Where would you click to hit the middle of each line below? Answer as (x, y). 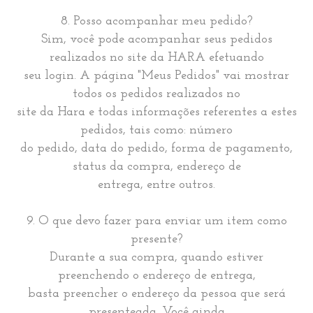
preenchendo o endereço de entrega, (156, 276)
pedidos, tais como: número (156, 130)
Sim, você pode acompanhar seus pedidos (156, 39)
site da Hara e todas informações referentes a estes (156, 112)
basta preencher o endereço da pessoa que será (156, 294)
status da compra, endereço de (156, 167)
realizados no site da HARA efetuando (156, 58)
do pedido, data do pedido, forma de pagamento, (156, 148)
